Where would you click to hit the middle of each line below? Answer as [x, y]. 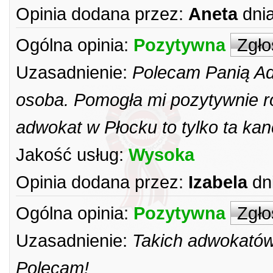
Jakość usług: [70, 154]
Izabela [218, 182]
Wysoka [161, 154]
